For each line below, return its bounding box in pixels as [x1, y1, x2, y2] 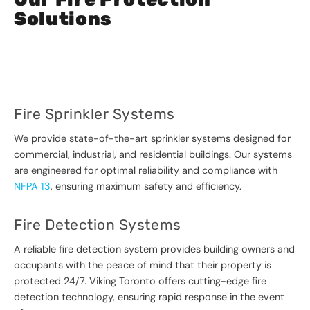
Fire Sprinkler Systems [14, 105, 175, 123]
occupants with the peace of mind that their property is [14, 259, 271, 272]
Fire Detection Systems [14, 216, 181, 234]
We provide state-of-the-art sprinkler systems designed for [14, 132, 291, 145]
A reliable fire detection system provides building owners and [14, 243, 295, 256]
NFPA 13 [14, 180, 51, 193]
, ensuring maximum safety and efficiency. [51, 180, 241, 193]
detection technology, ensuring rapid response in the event [14, 291, 284, 304]
